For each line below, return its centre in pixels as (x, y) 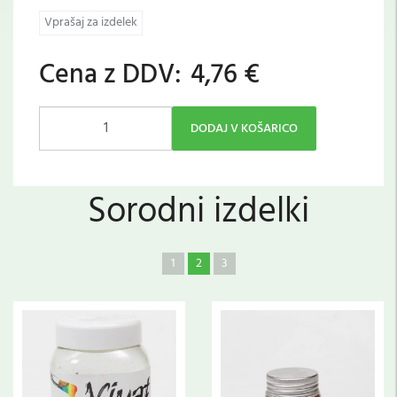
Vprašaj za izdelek (91, 23)
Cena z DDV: (111, 76)
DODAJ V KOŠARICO (245, 129)
